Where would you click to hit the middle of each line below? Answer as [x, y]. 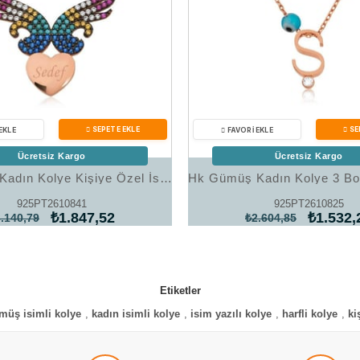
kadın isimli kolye [136, 314]
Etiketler [180, 290]
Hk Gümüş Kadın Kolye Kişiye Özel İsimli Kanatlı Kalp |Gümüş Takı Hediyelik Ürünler [166, 178]
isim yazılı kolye [231, 314]
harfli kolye [310, 314]
